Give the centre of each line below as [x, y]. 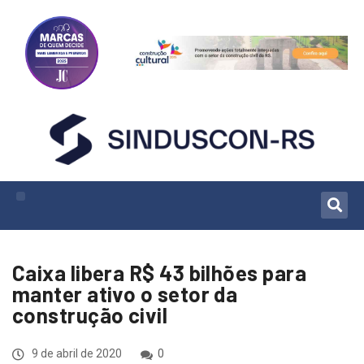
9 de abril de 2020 [76, 353]
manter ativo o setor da [125, 293]
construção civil [90, 314]
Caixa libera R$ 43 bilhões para [159, 272]
